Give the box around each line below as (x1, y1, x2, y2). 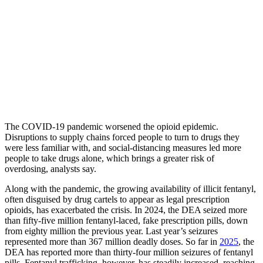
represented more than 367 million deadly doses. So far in (5, 237, 220, 247)
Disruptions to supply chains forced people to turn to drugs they (5, 132, 240, 143)
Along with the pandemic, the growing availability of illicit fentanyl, (5, 184, 256, 194)
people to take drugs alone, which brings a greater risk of (5, 153, 214, 164)
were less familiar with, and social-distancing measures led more (5, 143, 241, 153)
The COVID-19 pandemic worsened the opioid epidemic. (5, 122, 218, 132)
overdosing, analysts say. (5, 164, 96, 174)
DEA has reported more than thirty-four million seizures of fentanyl (5, 247, 253, 258)
